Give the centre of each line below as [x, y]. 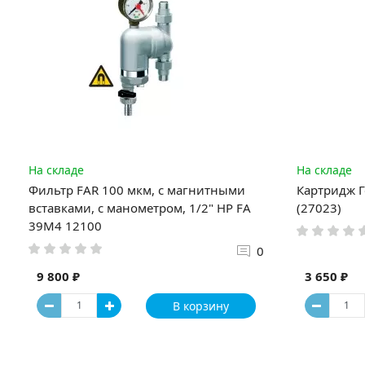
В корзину [200, 306]
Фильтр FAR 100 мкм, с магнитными [137, 190]
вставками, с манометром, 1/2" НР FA [140, 208]
